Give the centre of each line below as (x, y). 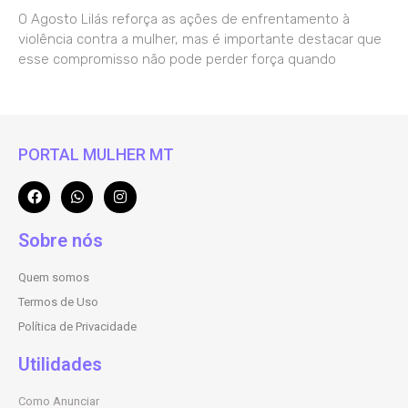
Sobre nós (61, 240)
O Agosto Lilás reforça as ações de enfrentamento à (184, 19)
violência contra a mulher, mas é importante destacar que (200, 39)
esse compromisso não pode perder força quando (177, 59)
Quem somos (54, 277)
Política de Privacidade (77, 326)
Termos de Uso (58, 301)
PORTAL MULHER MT (96, 154)
